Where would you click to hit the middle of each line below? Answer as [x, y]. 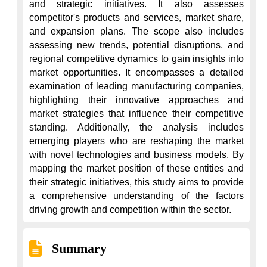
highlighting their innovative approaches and [136, 100]
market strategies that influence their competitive [136, 114]
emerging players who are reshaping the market [136, 141]
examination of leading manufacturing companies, [136, 86]
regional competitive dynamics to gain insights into [136, 59]
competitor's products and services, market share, [136, 18]
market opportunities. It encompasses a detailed [136, 72]
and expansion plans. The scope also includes [136, 31]
